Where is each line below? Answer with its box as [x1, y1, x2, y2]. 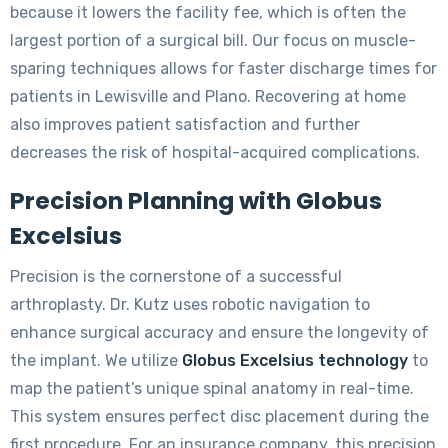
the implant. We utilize [10, 350, 182, 370]
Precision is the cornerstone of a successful [10, 266, 342, 286]
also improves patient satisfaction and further [10, 114, 360, 134]
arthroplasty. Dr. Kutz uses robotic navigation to [10, 294, 370, 314]
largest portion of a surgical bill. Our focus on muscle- [10, 30, 416, 50]
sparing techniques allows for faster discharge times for [10, 58, 437, 78]
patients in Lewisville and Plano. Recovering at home [10, 86, 406, 106]
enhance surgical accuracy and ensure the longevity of [10, 322, 429, 342]
